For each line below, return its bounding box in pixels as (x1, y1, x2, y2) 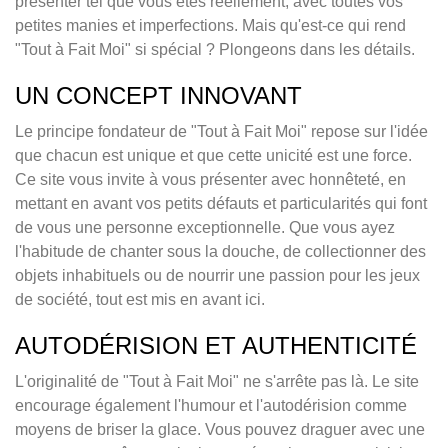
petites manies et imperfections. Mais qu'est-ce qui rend (15, 17, 406, 35)
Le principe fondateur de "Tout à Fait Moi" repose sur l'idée (15, 123, 428, 141)
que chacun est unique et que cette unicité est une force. (15, 147, 412, 165)
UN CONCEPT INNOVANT (15, 82, 302, 110)
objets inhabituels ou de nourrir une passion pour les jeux (15, 267, 420, 285)
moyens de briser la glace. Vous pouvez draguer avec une (15, 421, 425, 439)
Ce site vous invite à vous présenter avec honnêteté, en (15, 171, 406, 189)
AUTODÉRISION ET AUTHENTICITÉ (15, 332, 417, 360)
